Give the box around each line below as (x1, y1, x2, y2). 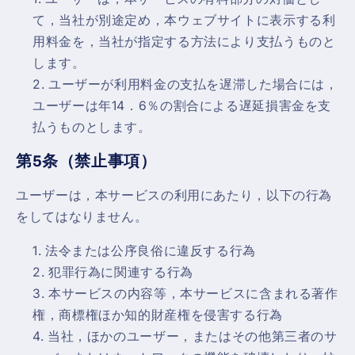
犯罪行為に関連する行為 (48, 264, 193, 280)
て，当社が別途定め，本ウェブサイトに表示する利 (32, 12, 336, 28)
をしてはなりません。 (16, 208, 148, 224)
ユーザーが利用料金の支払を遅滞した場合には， (48, 76, 338, 92)
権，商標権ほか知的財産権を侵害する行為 (32, 307, 283, 323)
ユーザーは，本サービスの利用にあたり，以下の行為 (16, 187, 333, 203)
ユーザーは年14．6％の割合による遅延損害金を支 (32, 97, 332, 113)
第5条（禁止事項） (16, 152, 157, 170)
